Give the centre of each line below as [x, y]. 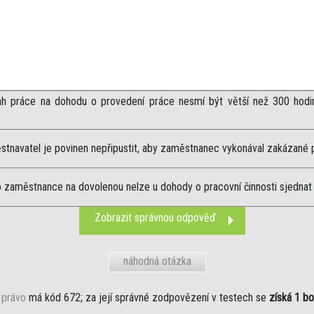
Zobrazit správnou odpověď [155, 218]
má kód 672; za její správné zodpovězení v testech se [148, 298]
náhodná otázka [157, 261]
